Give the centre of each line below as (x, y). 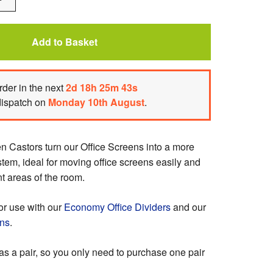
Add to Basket (65, 42)
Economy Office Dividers (117, 207)
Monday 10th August (96, 102)
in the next (42, 87)
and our (188, 207)
